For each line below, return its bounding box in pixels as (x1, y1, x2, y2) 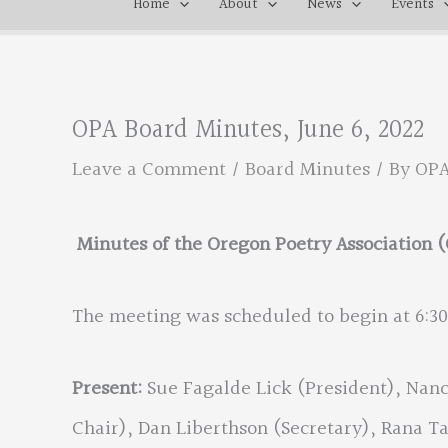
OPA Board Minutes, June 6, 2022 (72, 110, 424, 151)
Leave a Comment (72, 154, 226, 186)
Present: (72, 373, 147, 405)
